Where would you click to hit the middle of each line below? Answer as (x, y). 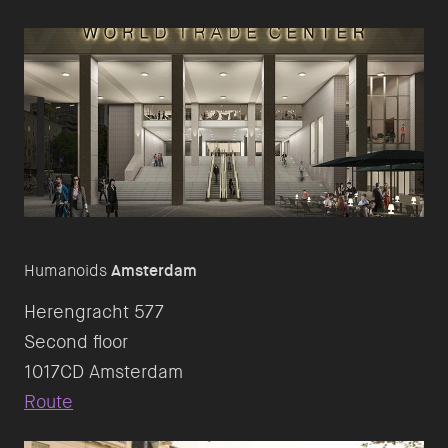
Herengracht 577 (94, 312)
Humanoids (67, 271)
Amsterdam (154, 271)
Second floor (76, 342)
